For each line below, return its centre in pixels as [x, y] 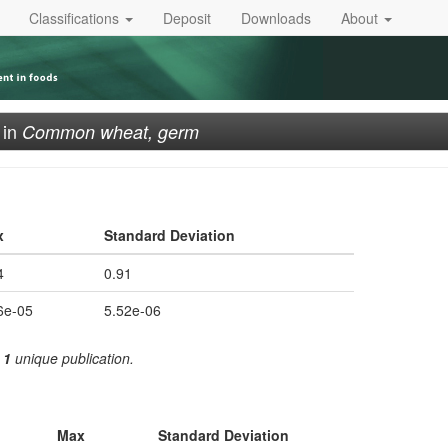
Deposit [187, 17]
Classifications [76, 17]
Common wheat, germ [110, 131]
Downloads [276, 17]
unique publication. [72, 358]
